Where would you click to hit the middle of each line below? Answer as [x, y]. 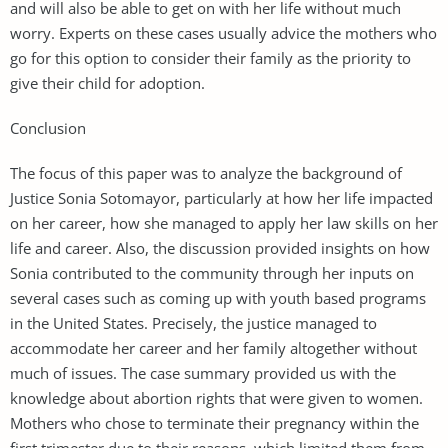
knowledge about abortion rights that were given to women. [216, 397]
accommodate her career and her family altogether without [213, 347]
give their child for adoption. [107, 82]
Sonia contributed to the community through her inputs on [212, 272]
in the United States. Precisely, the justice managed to [193, 322]
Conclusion [48, 127]
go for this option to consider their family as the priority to [210, 57]
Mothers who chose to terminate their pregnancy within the [214, 422]
